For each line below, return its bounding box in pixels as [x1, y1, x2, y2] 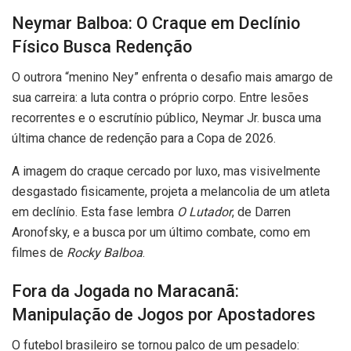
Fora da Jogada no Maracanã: [12, 281, 239, 302]
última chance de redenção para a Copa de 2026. [12, 130, 276, 146]
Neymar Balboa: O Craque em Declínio [12, 13, 300, 33]
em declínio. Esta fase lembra [12, 204, 177, 219]
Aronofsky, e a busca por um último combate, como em [12, 224, 310, 240]
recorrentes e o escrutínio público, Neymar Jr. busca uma [12, 110, 321, 125]
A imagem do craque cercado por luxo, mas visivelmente [12, 163, 320, 179]
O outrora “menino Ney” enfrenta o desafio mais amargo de [12, 69, 333, 85]
